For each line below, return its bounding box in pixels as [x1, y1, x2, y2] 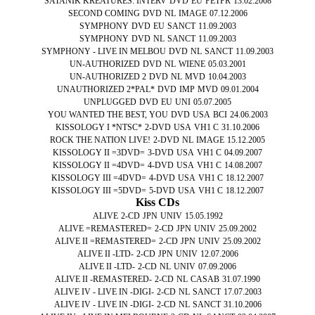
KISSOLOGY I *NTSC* [56, 122, 142, 132]
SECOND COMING [67, 8, 140, 18]
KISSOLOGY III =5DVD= [51, 186, 146, 195]
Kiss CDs [136, 196, 179, 208]
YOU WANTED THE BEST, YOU [47, 110, 168, 120]
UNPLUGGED [84, 97, 136, 107]
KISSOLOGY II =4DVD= [53, 160, 145, 170]
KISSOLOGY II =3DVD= [53, 148, 145, 157]
